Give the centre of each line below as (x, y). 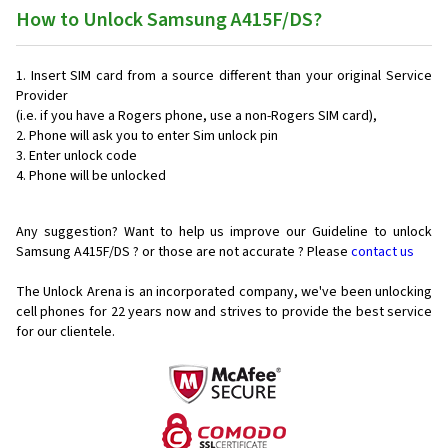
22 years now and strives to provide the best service (271, 312)
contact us (382, 252)
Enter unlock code (83, 156)
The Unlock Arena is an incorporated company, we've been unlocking (224, 292)
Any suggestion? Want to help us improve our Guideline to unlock (224, 232)
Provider (42, 96)
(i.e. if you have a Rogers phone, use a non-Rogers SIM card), (196, 116)
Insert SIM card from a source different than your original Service (231, 76)
